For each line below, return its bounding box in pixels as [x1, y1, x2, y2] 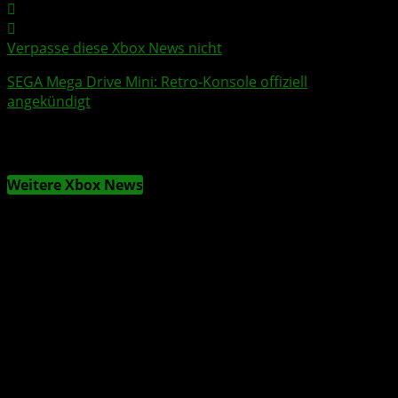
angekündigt [7, 91, 91, 111]
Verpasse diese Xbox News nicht [7, 37, 222, 58]
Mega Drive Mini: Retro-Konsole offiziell [43, 71, 307, 92]
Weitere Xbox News [7, 175, 143, 195]
